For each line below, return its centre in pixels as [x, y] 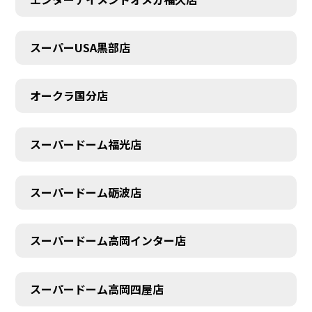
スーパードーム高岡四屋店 [96, 289]
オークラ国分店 [69, 96]
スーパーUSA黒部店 [80, 47]
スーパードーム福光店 [85, 144]
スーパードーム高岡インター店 [108, 241]
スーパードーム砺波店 [85, 192]
